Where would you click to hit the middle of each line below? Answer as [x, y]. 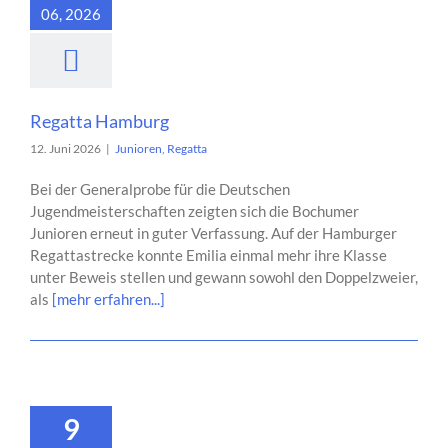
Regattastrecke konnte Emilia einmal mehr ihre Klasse [208, 255]
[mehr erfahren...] [108, 299]
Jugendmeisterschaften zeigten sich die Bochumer [194, 211]
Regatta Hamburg [99, 121]
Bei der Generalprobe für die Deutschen [160, 189]
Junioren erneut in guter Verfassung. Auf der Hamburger [213, 233]
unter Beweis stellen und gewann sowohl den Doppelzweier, [224, 277]
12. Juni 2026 [65, 148]
